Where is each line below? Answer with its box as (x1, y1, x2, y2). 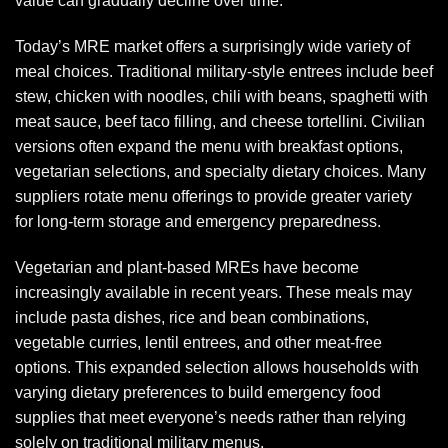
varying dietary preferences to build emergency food (15, 383, 381, 401)
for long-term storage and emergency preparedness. (15, 212, 381, 230)
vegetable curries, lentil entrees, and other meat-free (15, 333, 382, 351)
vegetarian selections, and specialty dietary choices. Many (15, 162, 426, 180)
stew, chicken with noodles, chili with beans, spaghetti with (15, 87, 428, 105)
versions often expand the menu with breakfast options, (15, 137, 403, 155)
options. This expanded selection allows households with (15, 358, 419, 376)
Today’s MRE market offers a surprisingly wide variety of (15, 37, 410, 55)
